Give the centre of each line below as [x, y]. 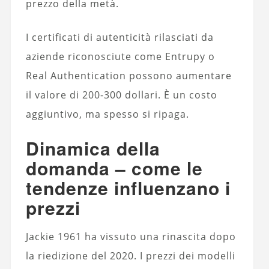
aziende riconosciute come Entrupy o [120, 56]
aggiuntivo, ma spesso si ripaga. [107, 114]
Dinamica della [93, 148]
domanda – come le [114, 168]
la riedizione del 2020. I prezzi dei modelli [130, 255]
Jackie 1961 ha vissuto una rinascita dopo [131, 236]
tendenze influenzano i [128, 187]
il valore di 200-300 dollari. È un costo [121, 95]
